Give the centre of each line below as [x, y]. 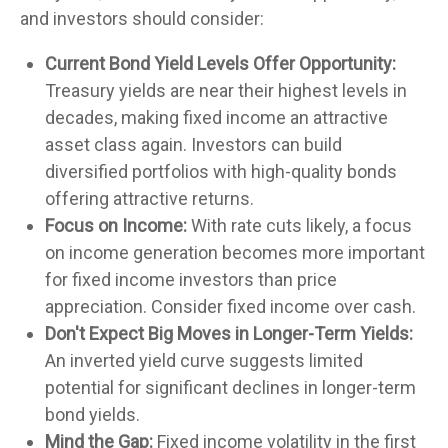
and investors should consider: [142, 18]
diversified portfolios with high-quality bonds [221, 171]
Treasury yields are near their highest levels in [226, 90]
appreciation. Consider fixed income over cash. [230, 306]
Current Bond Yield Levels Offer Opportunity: [220, 63]
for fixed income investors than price [191, 279]
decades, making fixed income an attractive [216, 117]
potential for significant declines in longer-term [230, 387]
